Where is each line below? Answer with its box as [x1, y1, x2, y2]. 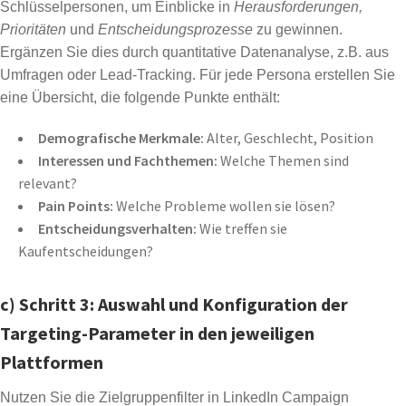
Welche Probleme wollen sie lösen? [113, 197, 335, 216]
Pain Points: [38, 197, 113, 216]
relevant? [18, 174, 77, 193]
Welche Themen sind [217, 151, 349, 170]
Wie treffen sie [197, 219, 287, 238]
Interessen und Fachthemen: [38, 151, 217, 170]
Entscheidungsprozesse [98, 22, 253, 38]
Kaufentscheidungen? [18, 242, 153, 261]
